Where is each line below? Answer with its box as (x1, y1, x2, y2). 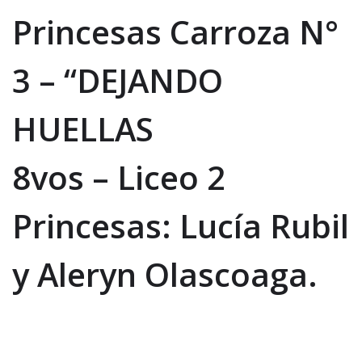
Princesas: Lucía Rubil (12, 203, 349, 248)
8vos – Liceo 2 (12, 154, 225, 200)
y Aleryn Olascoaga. (12, 251, 318, 297)
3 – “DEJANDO (12, 57, 223, 103)
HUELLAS (12, 106, 154, 151)
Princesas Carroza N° (12, 9, 339, 54)
